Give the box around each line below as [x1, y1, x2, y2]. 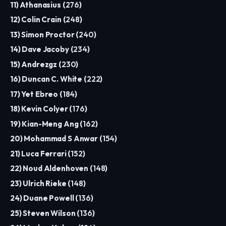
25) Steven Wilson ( [10, 208, 80, 218]
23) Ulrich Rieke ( [10, 178, 71, 188]
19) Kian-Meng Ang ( [10, 119, 83, 129]
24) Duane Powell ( [10, 193, 79, 203]
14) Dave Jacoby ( [10, 44, 74, 54]
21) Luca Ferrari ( [10, 148, 71, 158]
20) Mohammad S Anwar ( [10, 134, 102, 144]
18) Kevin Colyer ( [10, 104, 73, 114]
